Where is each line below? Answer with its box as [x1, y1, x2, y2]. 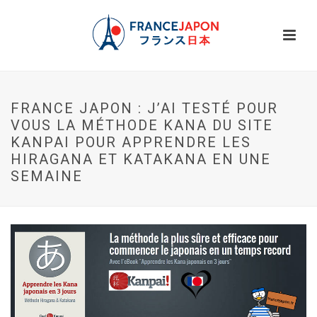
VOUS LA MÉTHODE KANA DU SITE [11, 117, 273, 134]
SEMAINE [11, 168, 83, 185]
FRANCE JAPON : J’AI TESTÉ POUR [11, 100, 278, 117]
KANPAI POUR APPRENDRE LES [11, 134, 251, 151]
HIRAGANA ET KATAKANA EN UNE [11, 151, 271, 168]
